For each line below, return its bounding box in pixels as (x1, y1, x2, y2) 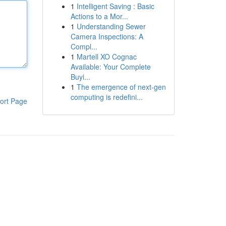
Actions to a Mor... (70, 11, 128, 21)
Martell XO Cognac (76, 51, 137, 62)
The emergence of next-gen (76, 82, 166, 92)
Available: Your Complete (70, 62, 151, 72)
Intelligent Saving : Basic (76, 1, 154, 11)
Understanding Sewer (76, 21, 146, 31)
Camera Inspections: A (70, 31, 143, 41)
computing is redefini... (70, 92, 143, 102)
